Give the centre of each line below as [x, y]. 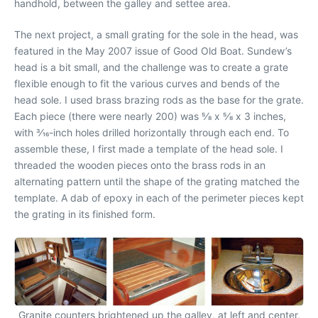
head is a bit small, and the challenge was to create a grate [151, 67]
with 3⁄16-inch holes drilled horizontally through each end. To [152, 132]
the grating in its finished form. [85, 214]
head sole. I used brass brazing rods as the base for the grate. [159, 99]
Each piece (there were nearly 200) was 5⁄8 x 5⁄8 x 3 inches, [150, 116]
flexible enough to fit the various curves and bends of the [147, 83]
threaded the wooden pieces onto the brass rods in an [140, 165]
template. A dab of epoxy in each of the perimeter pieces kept [159, 197]
